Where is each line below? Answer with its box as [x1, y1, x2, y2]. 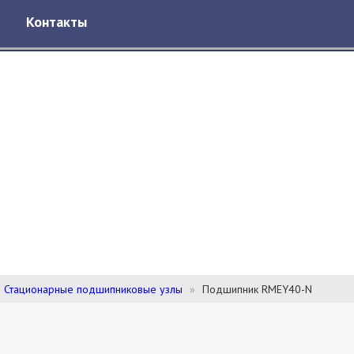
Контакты [26, 13, 87, 31]
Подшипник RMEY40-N [202, 282, 312, 296]
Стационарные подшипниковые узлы [4, 282, 183, 296]
